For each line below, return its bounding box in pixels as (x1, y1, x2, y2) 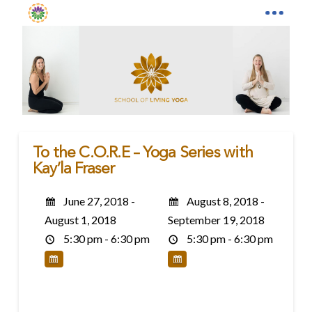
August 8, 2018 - (184, 194, 265, 208)
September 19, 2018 (167, 213, 265, 226)
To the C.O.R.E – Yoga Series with (32, 146, 253, 161)
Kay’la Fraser (32, 162, 115, 177)
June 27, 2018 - (61, 194, 135, 208)
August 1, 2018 (44, 213, 116, 226)
